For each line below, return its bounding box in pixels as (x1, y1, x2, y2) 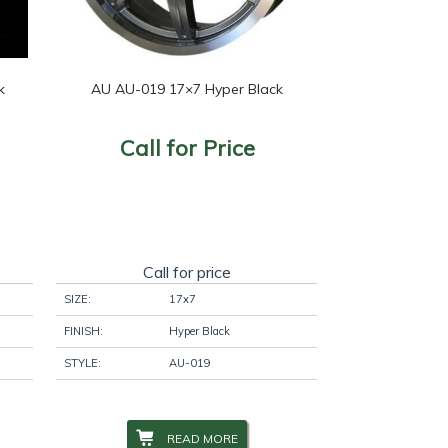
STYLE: (64, 355, 102, 370)
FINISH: (64, 323, 104, 338)
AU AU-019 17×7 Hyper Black (91, 79, 284, 98)
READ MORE (167, 430, 239, 446)
